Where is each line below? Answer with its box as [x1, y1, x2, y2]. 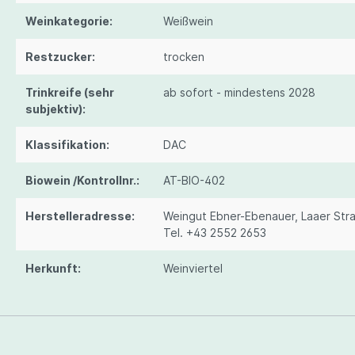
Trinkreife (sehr [25, 86, 114, 100]
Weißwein [163, 14, 213, 29]
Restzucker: [25, 50, 95, 64]
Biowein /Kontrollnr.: [25, 174, 139, 188]
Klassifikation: [25, 138, 109, 152]
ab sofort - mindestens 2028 [163, 86, 315, 100]
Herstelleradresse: [25, 209, 135, 223]
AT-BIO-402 [163, 174, 225, 188]
